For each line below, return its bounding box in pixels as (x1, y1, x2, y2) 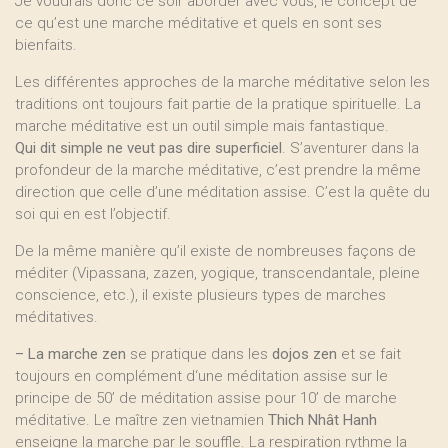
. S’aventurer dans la (282, 139, 419, 157)
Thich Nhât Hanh (268, 411, 377, 429)
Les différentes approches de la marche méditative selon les (15, 73, 430, 91)
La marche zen (28, 345, 126, 363)
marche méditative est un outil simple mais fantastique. (15, 117, 389, 135)
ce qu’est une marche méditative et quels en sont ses (15, 14, 382, 32)
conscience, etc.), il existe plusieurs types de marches (15, 286, 386, 304)
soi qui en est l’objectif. (15, 205, 171, 223)
